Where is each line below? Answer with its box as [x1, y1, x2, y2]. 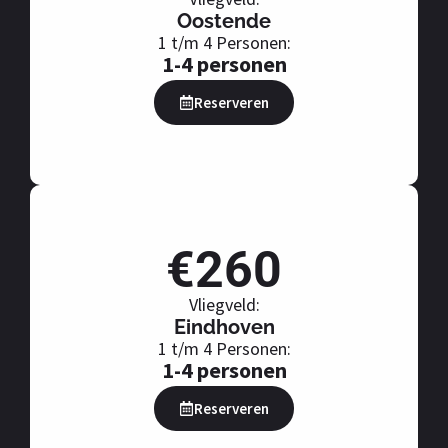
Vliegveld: [188, 293, 260, 317]
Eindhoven [173, 315, 275, 340]
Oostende [177, 9, 271, 34]
